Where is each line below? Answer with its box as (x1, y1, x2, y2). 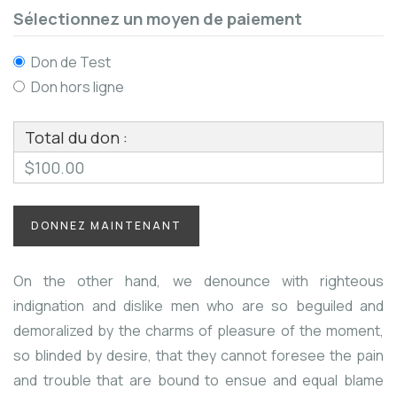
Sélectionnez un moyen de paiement (13, 7, 302, 31)
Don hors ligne (31, 77, 124, 97)
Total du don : (25, 127, 128, 149)
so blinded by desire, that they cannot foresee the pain (13, 346, 384, 366)
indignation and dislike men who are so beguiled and (13, 296, 384, 316)
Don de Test (31, 52, 111, 73)
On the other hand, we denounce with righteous (13, 271, 384, 292)
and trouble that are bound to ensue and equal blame (13, 370, 384, 391)
